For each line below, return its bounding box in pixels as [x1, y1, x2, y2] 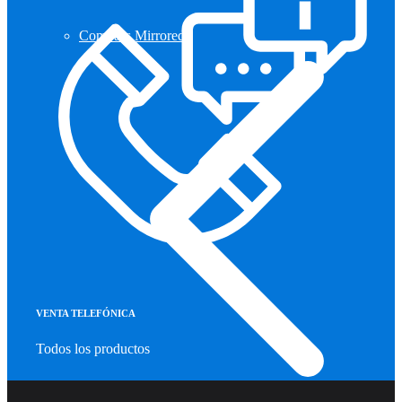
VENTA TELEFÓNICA [36, 307, 135, 319]
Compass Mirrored [79, 28, 185, 43]
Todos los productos [36, 340, 150, 356]
